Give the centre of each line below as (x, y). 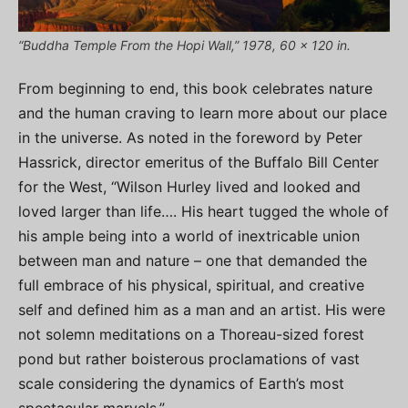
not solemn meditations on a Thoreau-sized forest (191, 335)
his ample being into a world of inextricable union (189, 236)
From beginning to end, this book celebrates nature (195, 89)
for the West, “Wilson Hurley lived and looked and (189, 187)
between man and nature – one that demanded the (193, 261)
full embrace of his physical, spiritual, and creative (191, 286)
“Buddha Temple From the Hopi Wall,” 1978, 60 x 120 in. (184, 46)
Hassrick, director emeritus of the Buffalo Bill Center (199, 163)
